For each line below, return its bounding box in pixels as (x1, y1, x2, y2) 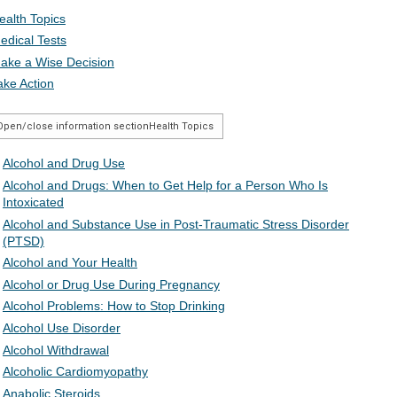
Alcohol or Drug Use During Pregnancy (3, 276, 220, 292)
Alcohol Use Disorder (3, 321, 121, 336)
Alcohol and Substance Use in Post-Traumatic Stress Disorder (3, 216, 349, 231)
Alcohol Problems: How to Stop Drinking (3, 299, 225, 314)
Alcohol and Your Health (3, 255, 137, 270)
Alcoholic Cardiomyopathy (3, 364, 148, 379)
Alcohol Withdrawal (3, 342, 109, 357)
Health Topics (149, 121, 214, 133)
